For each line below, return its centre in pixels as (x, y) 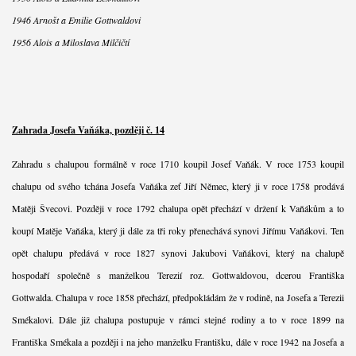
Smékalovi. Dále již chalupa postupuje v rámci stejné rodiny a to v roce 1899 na (178, 319)
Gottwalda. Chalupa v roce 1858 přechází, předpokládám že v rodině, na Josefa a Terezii (178, 297)
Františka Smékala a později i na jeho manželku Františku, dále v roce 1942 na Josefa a (178, 341)
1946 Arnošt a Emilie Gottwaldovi (76, 19)
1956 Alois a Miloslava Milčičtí (70, 42)
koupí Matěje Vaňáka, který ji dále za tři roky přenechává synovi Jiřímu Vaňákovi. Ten (178, 230)
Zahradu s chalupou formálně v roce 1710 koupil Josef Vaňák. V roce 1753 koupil (178, 163)
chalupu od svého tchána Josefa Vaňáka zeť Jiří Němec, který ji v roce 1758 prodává (178, 186)
